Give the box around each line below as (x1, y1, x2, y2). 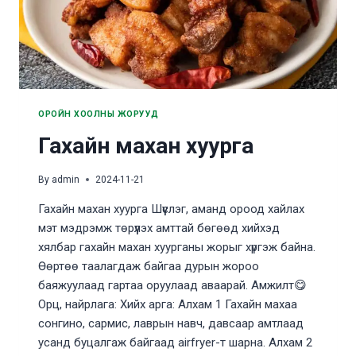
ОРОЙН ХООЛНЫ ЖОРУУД (38, 109, 159, 120)
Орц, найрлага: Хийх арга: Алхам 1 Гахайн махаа (38, 296, 297, 311)
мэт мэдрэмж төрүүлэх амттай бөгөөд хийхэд (38, 220, 280, 235)
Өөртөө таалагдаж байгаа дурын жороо (38, 258, 259, 273)
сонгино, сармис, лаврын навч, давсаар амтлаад (38, 315, 304, 331)
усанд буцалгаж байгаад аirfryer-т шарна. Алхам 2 (38, 335, 312, 350)
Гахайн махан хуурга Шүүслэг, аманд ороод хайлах (38, 201, 304, 216)
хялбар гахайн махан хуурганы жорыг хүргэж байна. (38, 239, 315, 254)
